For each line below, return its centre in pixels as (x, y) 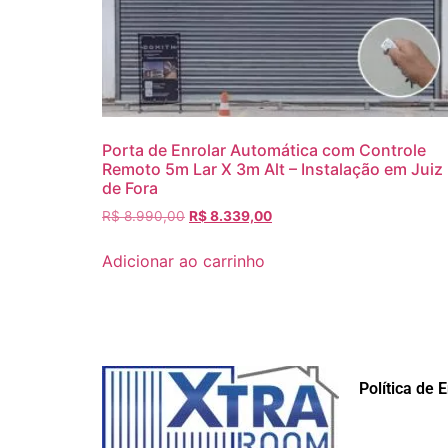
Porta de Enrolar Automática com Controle (264, 149)
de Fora (130, 187)
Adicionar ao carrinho (183, 260)
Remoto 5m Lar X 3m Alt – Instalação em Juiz (272, 168)
